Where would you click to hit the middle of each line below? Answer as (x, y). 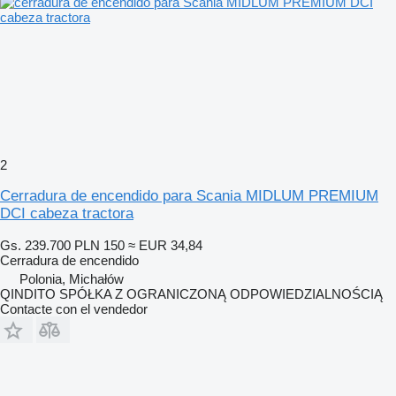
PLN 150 (99, 245)
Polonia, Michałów (72, 279)
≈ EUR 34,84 (165, 245)
